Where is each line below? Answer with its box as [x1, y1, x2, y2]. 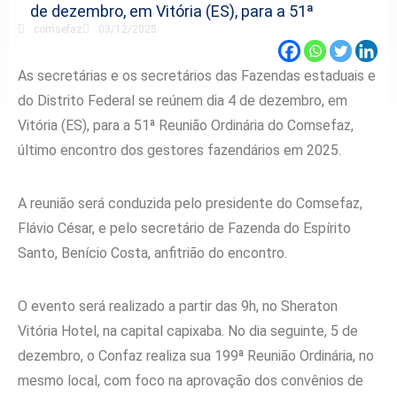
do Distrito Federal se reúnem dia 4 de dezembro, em [18, 91, 347, 109]
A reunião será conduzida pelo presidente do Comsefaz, [18, 194, 362, 212]
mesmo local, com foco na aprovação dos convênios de [18, 371, 363, 389]
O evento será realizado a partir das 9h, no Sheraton [18, 297, 338, 315]
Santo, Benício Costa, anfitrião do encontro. [18, 244, 287, 261]
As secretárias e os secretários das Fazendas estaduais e [18, 66, 376, 84]
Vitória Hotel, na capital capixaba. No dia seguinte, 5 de [18, 322, 358, 339]
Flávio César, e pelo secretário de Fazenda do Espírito [18, 219, 351, 237]
